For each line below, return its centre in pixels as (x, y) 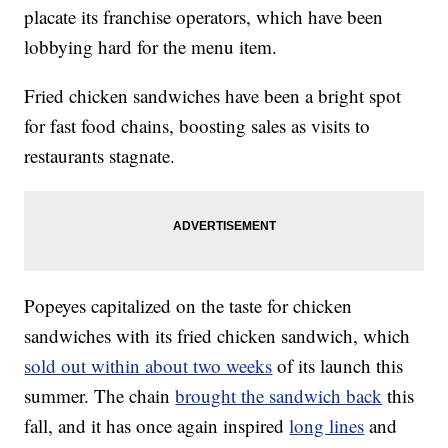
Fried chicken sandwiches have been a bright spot (213, 95)
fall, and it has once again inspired (157, 425)
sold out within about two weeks (148, 365)
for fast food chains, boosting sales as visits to (197, 125)
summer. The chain (100, 395)
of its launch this (340, 365)
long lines (327, 425)
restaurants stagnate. (100, 155)
